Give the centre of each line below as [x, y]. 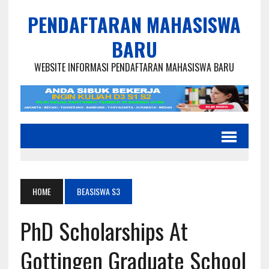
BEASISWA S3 [98, 192]
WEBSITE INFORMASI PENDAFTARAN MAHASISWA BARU [134, 67]
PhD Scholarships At [104, 231]
